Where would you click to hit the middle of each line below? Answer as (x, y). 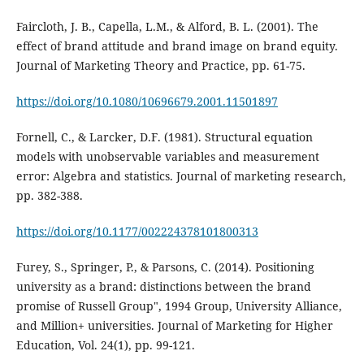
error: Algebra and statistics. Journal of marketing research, (181, 175)
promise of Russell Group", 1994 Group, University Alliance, (179, 305)
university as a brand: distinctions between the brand (163, 286)
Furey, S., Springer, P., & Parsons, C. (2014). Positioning (165, 266)
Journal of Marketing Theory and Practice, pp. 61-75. (160, 65)
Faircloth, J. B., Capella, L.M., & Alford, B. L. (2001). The (167, 26)
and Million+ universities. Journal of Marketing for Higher (174, 325)
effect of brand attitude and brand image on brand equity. (177, 45)
